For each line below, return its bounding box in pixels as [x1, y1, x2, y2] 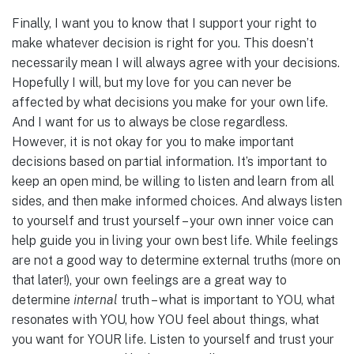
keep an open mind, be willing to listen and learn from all [12, 174, 334, 190]
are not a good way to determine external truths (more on [12, 253, 341, 269]
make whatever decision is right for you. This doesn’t [12, 36, 314, 51]
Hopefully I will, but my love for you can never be [12, 75, 292, 91]
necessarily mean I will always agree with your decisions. [12, 55, 340, 71]
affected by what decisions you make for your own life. [12, 95, 328, 111]
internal [73, 292, 118, 308]
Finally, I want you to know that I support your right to [12, 16, 317, 32]
